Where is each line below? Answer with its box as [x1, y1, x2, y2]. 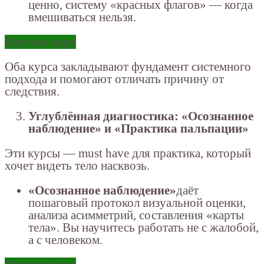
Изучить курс [5, 35, 76, 49]
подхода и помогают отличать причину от [5, 72, 224, 87]
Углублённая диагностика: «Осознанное [28, 109, 253, 124]
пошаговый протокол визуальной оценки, [28, 196, 246, 210]
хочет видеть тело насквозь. [5, 159, 150, 173]
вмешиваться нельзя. [28, 10, 136, 25]
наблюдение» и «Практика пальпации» [28, 121, 249, 136]
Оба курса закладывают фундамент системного [5, 60, 251, 74]
